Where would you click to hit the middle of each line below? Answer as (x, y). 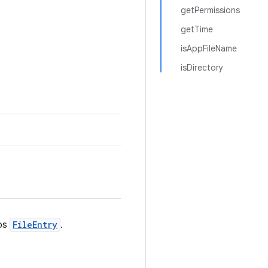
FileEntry (35, 225)
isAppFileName (209, 48)
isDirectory (202, 68)
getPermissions (210, 10)
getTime (197, 29)
